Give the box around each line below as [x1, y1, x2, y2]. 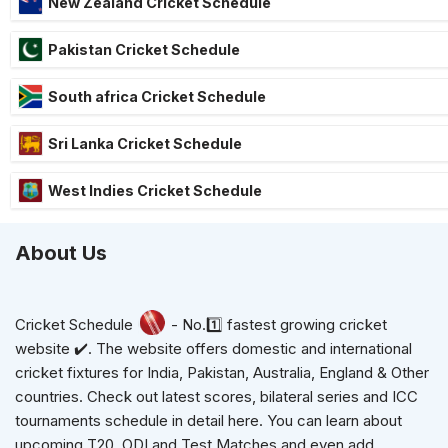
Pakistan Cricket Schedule [48, 40, 240, 58]
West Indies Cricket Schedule [48, 181, 262, 199]
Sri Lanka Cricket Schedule [48, 134, 242, 152]
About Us [15, 241, 107, 265]
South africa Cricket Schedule [48, 87, 266, 105]
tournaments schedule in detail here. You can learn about [15, 411, 402, 430]
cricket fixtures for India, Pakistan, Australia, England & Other [15, 363, 429, 382]
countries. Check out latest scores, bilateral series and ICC [15, 387, 418, 406]
